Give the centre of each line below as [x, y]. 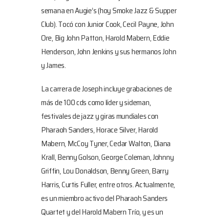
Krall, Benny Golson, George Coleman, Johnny [108, 157]
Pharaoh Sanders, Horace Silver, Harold [99, 130]
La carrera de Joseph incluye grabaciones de [107, 89]
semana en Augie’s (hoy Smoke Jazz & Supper [109, 11]
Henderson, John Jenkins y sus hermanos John [109, 52]
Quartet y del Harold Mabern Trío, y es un [102, 212]
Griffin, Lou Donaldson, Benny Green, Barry [105, 171]
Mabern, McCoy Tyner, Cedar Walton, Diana [106, 143]
